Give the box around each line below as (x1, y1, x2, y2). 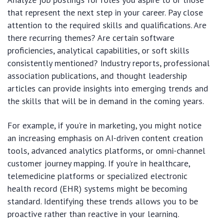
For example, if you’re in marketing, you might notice (7, 120, 201, 131)
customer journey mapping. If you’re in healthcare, (7, 158, 190, 169)
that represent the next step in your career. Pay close (7, 7, 203, 18)
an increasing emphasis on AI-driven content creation (7, 132, 203, 144)
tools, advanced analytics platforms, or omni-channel (7, 145, 205, 157)
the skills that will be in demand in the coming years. (7, 95, 204, 107)
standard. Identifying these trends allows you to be (7, 196, 198, 207)
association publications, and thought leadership (7, 70, 187, 82)
